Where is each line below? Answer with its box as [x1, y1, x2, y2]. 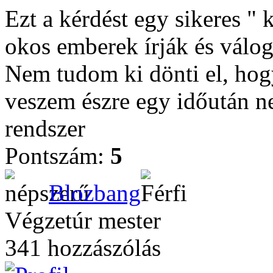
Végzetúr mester [5, 207, 161, 233]
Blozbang [49, 180, 141, 206]
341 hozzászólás [5, 235, 161, 261]
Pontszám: [5, 143, 110, 169]
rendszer [5, 115, 85, 141]
